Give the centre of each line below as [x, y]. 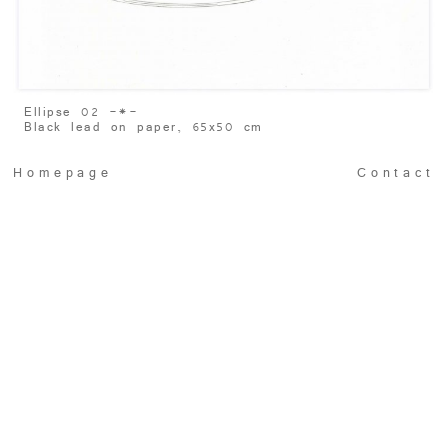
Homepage [63, 173]
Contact [395, 173]
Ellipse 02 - [71, 112]
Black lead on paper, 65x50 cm [143, 127]
